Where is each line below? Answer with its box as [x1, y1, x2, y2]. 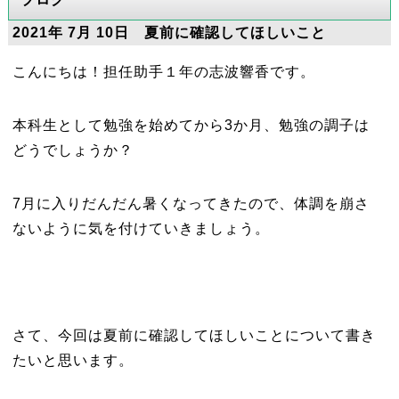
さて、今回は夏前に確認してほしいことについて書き [12, 327, 376, 343]
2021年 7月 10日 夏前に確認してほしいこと [12, 24, 326, 40]
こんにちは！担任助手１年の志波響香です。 [12, 63, 315, 79]
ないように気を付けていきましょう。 [12, 220, 270, 236]
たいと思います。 [12, 352, 134, 368]
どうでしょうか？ [12, 142, 134, 158]
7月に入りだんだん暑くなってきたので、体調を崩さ [12, 195, 370, 211]
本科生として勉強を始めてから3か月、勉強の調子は [12, 117, 370, 133]
